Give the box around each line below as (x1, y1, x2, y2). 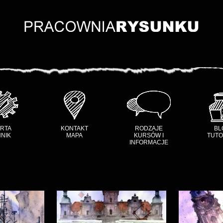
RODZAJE (135, 125, 163, 132)
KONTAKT (60, 125, 88, 132)
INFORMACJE (129, 139, 168, 146)
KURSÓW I (134, 132, 164, 139)
